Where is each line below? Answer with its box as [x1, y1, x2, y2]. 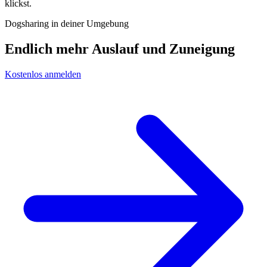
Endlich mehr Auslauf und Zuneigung [5, 41, 235, 57]
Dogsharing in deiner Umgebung [5, 18, 129, 29]
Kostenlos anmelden [5, 69, 81, 79]
